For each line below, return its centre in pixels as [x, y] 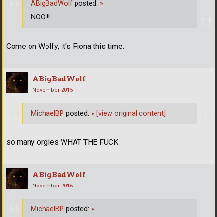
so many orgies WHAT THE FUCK [62, 142]
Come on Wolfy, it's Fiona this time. [65, 46]
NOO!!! [40, 17]
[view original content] [130, 113]
